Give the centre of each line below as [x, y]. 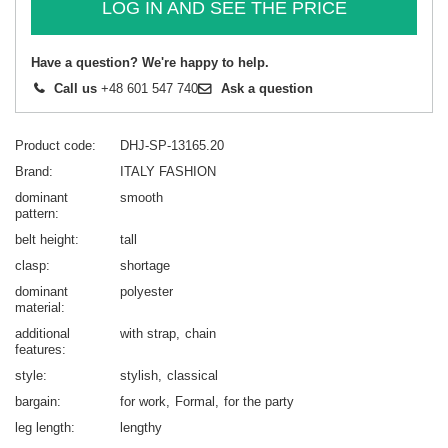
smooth [141, 198]
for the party [259, 402]
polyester [146, 292]
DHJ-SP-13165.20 [172, 146]
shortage [145, 266]
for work [143, 402]
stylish [139, 376]
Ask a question [267, 89]
